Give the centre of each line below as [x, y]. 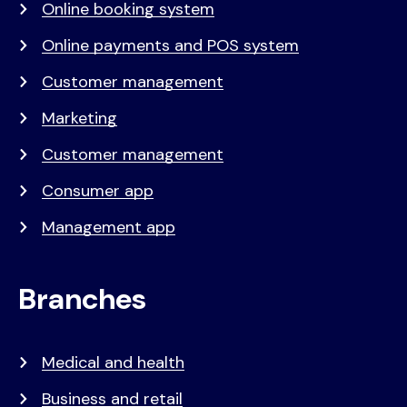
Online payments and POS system [170, 45]
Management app [109, 227]
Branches [82, 298]
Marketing [79, 118]
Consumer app [98, 190]
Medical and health [113, 362]
